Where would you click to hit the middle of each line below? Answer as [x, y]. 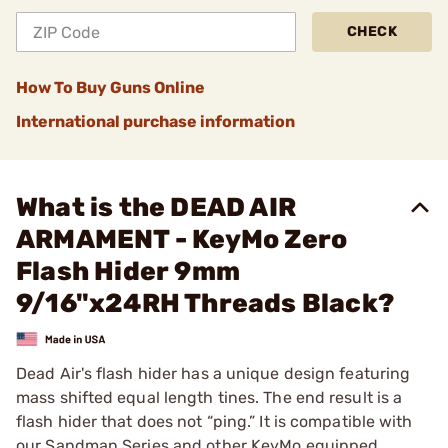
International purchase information [155, 121]
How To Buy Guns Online [110, 87]
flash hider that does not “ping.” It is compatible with [214, 421]
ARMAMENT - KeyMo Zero [182, 239]
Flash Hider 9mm [128, 271]
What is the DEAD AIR [156, 207]
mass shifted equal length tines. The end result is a [209, 397]
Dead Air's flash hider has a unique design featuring [213, 373]
